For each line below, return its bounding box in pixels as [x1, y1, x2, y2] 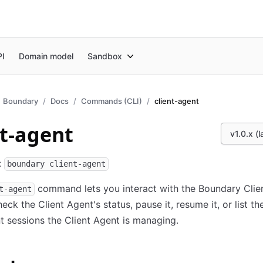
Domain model [19, 50, 74, 61]
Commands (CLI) [81, 96, 142, 106]
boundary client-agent [7, 159, 106, 168]
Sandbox [87, 50, 123, 61]
